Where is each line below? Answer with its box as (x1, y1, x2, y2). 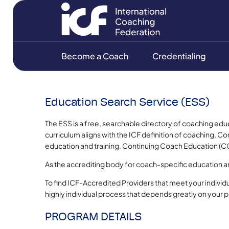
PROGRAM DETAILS (44, 210, 142, 223)
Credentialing (152, 51, 207, 61)
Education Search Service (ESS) (44, 96, 210, 108)
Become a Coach (61, 51, 128, 61)
